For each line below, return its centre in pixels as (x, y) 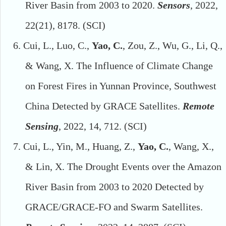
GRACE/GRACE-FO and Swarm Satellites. (114, 207)
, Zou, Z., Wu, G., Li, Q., (173, 46)
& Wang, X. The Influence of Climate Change (119, 66)
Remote (199, 106)
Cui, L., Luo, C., (58, 46)
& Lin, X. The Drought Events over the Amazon (123, 167)
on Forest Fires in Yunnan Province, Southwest (121, 86)
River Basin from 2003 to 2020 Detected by (115, 187)
